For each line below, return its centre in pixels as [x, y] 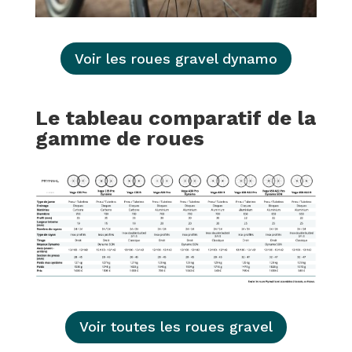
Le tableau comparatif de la [175, 117]
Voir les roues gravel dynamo [176, 58]
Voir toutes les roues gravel [176, 327]
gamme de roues [119, 138]
